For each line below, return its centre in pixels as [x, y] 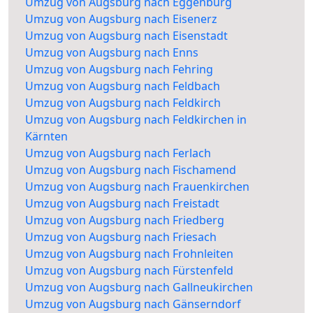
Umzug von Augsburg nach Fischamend [131, 170]
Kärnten [46, 137]
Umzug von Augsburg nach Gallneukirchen [139, 287]
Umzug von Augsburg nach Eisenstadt [126, 36]
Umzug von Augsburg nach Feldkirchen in [136, 120]
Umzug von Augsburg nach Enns [112, 53]
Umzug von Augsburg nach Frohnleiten [129, 254]
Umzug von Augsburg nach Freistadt [122, 204]
